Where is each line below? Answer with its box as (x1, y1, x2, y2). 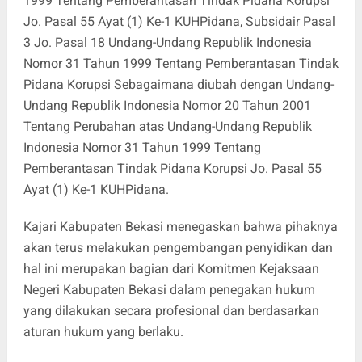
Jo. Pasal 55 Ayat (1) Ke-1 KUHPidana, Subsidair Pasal (23, 14, 335, 30)
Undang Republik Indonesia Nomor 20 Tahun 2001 (23, 98, 311, 114)
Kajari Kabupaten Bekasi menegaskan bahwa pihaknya (23, 219, 338, 235)
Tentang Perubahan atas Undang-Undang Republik (23, 119, 312, 135)
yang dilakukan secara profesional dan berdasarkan (23, 303, 319, 319)
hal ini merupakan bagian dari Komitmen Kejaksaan (23, 261, 319, 277)
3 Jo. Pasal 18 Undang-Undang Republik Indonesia (23, 35, 312, 51)
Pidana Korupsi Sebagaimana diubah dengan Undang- (23, 77, 334, 93)
